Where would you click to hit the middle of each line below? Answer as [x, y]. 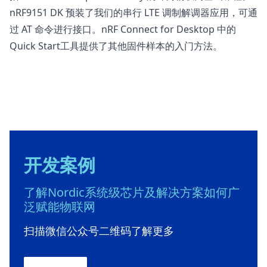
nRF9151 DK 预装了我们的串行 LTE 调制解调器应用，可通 [133, 13]
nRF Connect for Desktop [158, 30]
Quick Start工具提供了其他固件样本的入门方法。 [116, 46]
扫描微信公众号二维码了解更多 [99, 231]
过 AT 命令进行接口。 [55, 30]
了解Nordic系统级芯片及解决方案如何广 [132, 193]
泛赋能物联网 [60, 207]
